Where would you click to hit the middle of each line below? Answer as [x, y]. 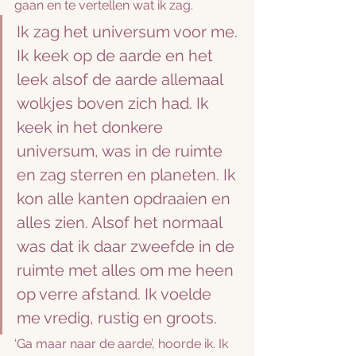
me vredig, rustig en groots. [117, 318]
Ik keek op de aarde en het [117, 56]
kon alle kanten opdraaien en [126, 199]
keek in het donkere [92, 127]
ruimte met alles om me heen [127, 270]
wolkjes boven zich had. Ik [115, 103]
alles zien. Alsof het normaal [121, 222]
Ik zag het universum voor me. [129, 32]
